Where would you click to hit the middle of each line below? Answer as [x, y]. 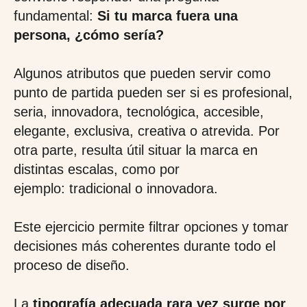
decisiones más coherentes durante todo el [145, 246]
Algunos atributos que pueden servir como [142, 73]
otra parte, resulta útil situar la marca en [136, 150]
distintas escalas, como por [97, 169]
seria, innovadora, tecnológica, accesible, [139, 112]
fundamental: [56, 16]
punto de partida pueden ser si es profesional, [153, 93]
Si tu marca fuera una [168, 16]
